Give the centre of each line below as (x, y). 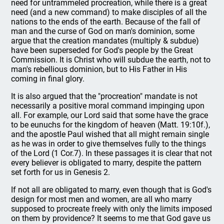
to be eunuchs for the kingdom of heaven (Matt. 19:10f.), (111, 125)
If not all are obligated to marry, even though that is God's (111, 190)
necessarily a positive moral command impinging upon (108, 106)
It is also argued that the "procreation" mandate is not (104, 96)
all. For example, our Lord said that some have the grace (110, 115)
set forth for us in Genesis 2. (61, 172)
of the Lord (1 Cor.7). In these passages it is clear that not (112, 153)
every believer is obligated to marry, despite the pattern (106, 163)
